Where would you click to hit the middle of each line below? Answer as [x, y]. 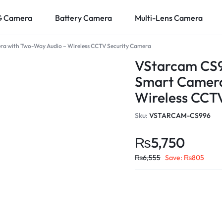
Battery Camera [83, 18]
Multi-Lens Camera [169, 18]
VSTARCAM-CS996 [180, 115]
